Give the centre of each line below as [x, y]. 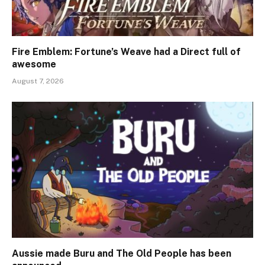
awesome [34, 64]
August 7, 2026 [38, 81]
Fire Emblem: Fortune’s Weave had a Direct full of [126, 52]
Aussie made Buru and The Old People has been [122, 253]
